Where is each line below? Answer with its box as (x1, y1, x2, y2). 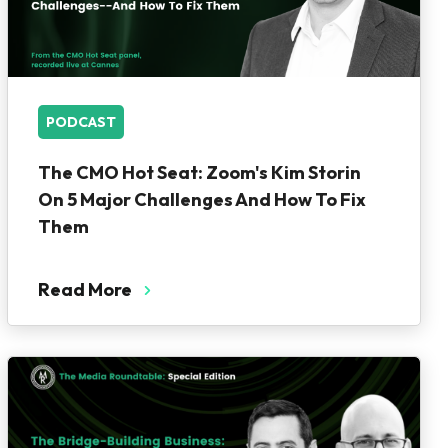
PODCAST (45, 113, 116, 131)
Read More (37, 278, 132, 301)
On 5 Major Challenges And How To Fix (37, 188, 366, 211)
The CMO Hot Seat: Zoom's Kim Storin (37, 161, 361, 184)
